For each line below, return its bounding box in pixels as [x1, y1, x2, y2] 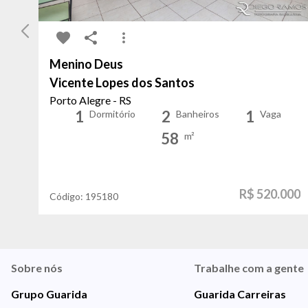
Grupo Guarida [11, 287, 87, 300]
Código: [49, 190, 85, 202]
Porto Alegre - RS [49, 93, 131, 107]
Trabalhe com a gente [193, 261, 304, 274]
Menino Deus [49, 56, 123, 71]
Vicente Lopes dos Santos [49, 74, 195, 90]
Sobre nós [11, 261, 63, 274]
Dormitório [89, 107, 135, 120]
